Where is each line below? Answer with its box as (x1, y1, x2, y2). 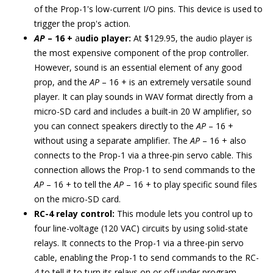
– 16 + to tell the (46, 179, 114, 191)
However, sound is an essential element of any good (34, 62, 242, 74)
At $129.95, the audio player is (131, 32, 252, 44)
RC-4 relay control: (34, 208, 115, 220)
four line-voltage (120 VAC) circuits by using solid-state (34, 222, 248, 235)
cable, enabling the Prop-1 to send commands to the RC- (34, 252, 259, 264)
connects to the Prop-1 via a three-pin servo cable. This (34, 149, 252, 161)
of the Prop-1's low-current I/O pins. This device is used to (34, 3, 263, 15)
